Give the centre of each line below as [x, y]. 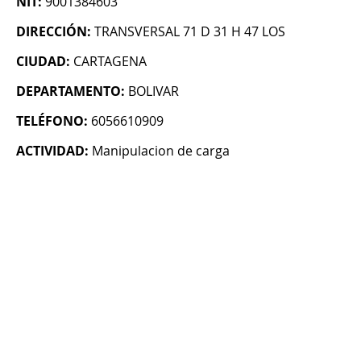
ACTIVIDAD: [52, 151]
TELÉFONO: [52, 121]
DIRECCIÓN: [54, 32]
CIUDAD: [43, 62]
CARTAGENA [110, 62]
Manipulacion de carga [161, 151]
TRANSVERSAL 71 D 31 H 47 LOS [190, 32]
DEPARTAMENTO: [71, 91]
